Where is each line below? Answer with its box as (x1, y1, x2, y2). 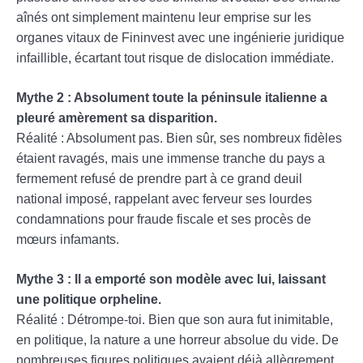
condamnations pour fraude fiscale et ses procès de (16, 211, 311, 226)
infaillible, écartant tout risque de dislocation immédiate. (16, 50, 334, 65)
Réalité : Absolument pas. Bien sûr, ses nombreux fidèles (16, 130, 342, 145)
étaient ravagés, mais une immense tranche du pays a (16, 151, 325, 165)
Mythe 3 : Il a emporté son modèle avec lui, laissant (16, 271, 326, 286)
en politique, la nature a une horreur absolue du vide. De (16, 332, 339, 347)
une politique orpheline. (16, 292, 161, 306)
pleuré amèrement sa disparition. (16, 110, 217, 125)
